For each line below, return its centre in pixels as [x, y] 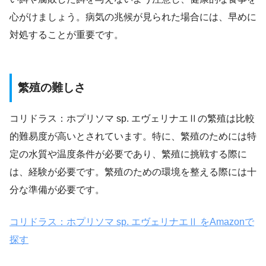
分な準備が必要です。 [57, 190]
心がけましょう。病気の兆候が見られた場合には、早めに [133, 17]
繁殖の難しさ [52, 88]
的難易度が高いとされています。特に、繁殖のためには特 [133, 137]
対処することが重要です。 [66, 35]
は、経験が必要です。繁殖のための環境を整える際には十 [133, 172]
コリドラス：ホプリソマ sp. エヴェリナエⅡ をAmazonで [132, 222]
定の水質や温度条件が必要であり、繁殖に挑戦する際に [128, 154]
